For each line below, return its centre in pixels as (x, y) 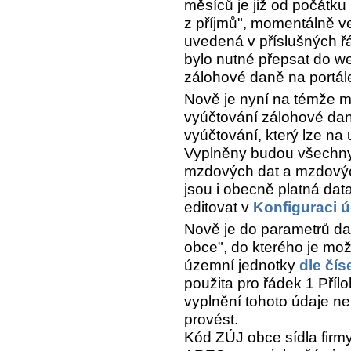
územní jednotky (242, 265)
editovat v (219, 207)
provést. (211, 319)
